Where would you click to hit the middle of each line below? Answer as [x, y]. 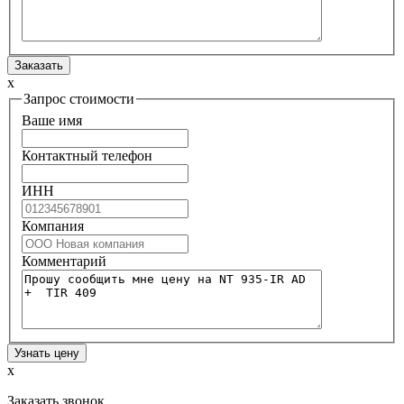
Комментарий [64, 261]
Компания [53, 225]
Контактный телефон [87, 155]
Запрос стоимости [79, 99]
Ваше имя [52, 120]
